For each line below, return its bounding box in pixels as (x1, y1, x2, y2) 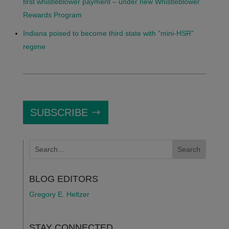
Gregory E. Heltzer (29, 190, 89, 198)
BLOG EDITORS (29, 174, 98, 184)
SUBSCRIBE (30, 107, 88, 118)
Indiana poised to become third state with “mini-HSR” (22, 29, 194, 37)
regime (22, 42, 45, 51)
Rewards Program (22, 11, 82, 19)
